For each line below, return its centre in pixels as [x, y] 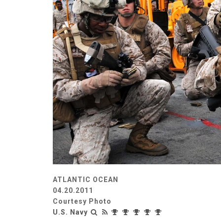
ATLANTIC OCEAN [86, 180]
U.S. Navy [70, 212]
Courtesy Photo [82, 202]
